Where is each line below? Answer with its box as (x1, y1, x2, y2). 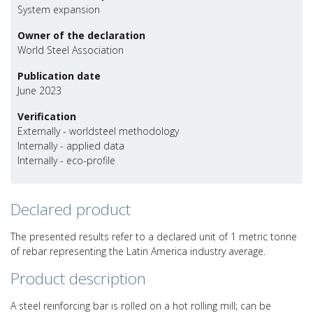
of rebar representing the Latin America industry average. (10, 245, 265, 259)
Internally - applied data (17, 139, 124, 153)
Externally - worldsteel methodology (17, 124, 179, 138)
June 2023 (17, 84, 61, 98)
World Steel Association (17, 43, 124, 57)
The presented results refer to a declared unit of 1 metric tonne (10, 230, 297, 244)
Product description (10, 268, 146, 290)
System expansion (17, 3, 100, 17)
